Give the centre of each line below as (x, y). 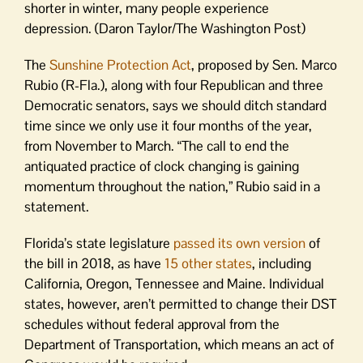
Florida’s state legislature (99, 243)
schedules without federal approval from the (152, 324)
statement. (57, 206)
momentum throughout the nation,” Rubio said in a (172, 186)
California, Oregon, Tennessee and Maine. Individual (174, 283)
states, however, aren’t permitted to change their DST (180, 303)
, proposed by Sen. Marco (264, 64)
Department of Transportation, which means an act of (179, 344)
